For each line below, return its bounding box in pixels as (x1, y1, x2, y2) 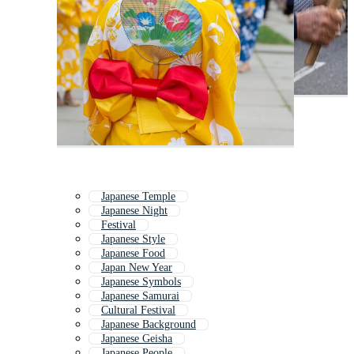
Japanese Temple (101, 190, 175, 203)
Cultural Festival (101, 304, 175, 317)
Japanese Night (101, 205, 168, 217)
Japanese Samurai (101, 290, 179, 303)
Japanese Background (101, 318, 196, 331)
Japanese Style (101, 233, 165, 246)
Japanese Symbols (101, 276, 181, 288)
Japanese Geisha (101, 333, 172, 345)
